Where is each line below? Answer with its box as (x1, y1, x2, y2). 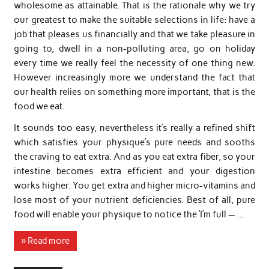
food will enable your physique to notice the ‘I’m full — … (13, 208, 244, 220)
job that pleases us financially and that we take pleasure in (13, 29, 256, 40)
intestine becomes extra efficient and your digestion (13, 165, 256, 177)
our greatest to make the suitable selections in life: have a (13, 14, 256, 26)
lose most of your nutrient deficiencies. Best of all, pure (13, 194, 256, 205)
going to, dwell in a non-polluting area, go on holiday (13, 43, 256, 55)
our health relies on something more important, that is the (13, 86, 256, 98)
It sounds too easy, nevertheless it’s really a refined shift (13, 122, 256, 133)
